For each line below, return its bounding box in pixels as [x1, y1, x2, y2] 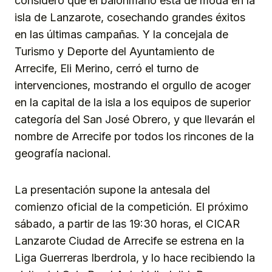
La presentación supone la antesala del [15, 183, 210, 196]
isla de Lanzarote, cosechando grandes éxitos [15, 10, 245, 24]
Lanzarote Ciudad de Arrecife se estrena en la [15, 234, 244, 247]
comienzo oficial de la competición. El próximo [15, 200, 248, 213]
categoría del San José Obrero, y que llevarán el [15, 112, 255, 126]
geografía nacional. [15, 146, 114, 160]
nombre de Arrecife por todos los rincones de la [15, 129, 254, 143]
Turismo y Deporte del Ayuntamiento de [15, 44, 214, 58]
